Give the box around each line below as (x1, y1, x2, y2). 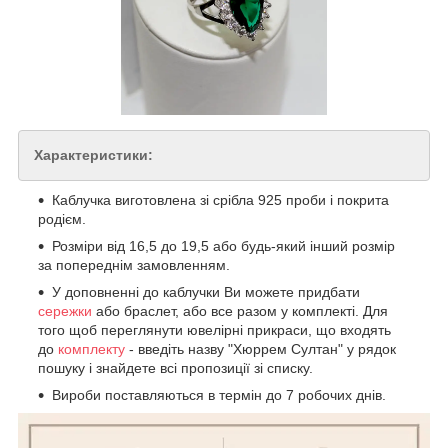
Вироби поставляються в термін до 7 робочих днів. (52, 387, 386, 404)
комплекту (58, 341, 125, 358)
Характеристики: (34, 147, 153, 164)
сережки (38, 303, 92, 320)
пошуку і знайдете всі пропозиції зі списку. (38, 360, 317, 377)
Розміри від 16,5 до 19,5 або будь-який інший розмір (52, 238, 395, 255)
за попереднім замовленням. (38, 257, 230, 274)
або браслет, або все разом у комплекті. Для (92, 303, 388, 320)
